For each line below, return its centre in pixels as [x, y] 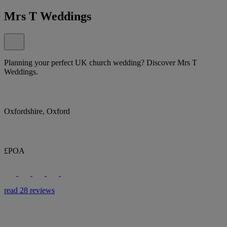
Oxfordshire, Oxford [37, 111]
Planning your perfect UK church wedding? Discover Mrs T [101, 62]
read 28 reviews [29, 190]
